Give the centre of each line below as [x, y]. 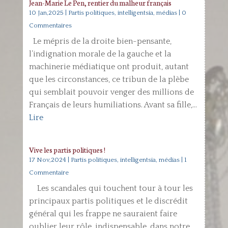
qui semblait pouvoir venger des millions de [111, 92]
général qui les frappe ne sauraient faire [103, 214]
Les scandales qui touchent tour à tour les [111, 188]
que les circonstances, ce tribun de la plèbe [109, 79]
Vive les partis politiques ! [67, 150]
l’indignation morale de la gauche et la [100, 54]
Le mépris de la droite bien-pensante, [100, 41]
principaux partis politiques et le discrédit [108, 201]
